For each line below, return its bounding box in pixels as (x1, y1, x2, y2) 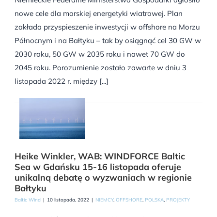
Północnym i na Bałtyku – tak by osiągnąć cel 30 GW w (15, 35, 201, 45)
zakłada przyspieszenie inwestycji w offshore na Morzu (15, 22, 200, 31)
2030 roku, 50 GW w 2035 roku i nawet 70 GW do (15, 49, 185, 59)
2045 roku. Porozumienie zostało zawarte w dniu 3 (15, 62, 186, 72)
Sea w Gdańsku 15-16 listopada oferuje (15, 161, 181, 173)
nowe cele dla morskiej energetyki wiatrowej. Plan (15, 8, 183, 18)
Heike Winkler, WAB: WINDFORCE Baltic (15, 151, 185, 162)
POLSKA (145, 197, 164, 203)
